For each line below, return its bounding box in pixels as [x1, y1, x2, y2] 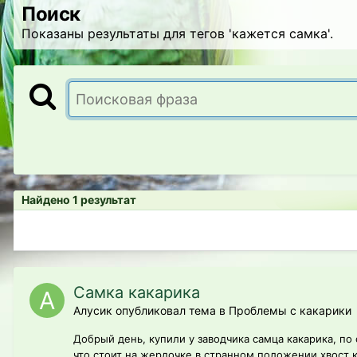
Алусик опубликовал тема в [73, 304, 229, 318]
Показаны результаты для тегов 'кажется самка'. [22, 25, 333, 41]
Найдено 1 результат [22, 193, 136, 207]
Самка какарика [73, 283, 200, 303]
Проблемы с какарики [229, 304, 351, 318]
